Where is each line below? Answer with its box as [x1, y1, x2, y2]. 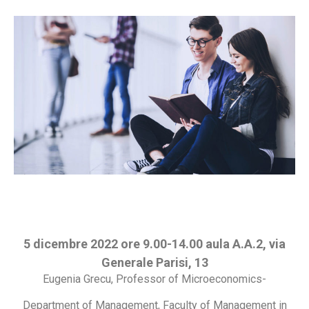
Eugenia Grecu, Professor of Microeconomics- [43, 272, 266, 286]
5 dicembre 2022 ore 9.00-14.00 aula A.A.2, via [23, 236, 286, 251]
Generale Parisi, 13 [101, 255, 208, 270]
